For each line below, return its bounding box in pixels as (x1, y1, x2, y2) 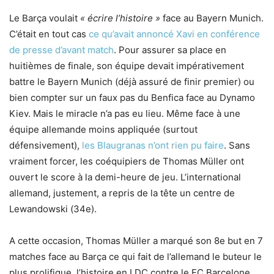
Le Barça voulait (9, 12, 80, 24)
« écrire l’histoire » (80, 12, 160, 24)
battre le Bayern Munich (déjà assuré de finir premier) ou (9, 76, 254, 87)
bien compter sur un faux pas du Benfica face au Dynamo (9, 92, 255, 103)
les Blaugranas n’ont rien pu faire (82, 139, 224, 151)
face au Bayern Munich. (160, 12, 264, 24)
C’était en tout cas (9, 28, 89, 40)
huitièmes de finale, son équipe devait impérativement (9, 60, 244, 72)
